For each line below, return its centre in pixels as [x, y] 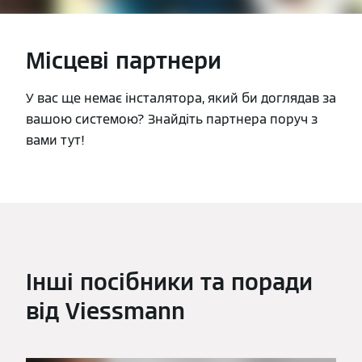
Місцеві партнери [124, 60]
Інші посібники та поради [169, 282]
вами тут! [55, 140]
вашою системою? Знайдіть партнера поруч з [172, 119]
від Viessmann [105, 311]
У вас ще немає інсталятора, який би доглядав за [181, 98]
